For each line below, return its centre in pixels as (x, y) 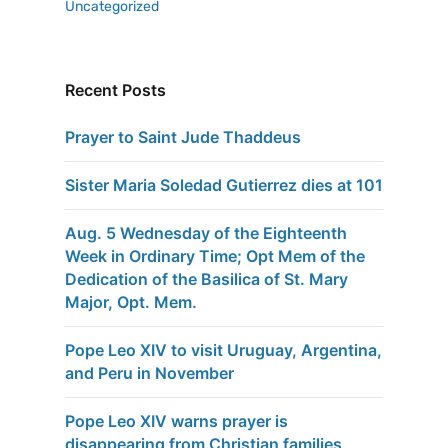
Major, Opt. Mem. (131, 302)
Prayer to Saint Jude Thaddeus (183, 137)
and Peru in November (149, 373)
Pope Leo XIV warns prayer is (176, 421)
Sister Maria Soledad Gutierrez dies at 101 (224, 185)
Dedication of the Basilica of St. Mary (206, 279)
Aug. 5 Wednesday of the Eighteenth (206, 233)
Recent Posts (115, 90)
